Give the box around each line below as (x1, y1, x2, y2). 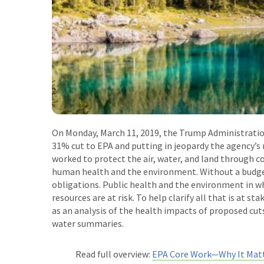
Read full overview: (75, 248, 152, 260)
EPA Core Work (152, 248, 211, 260)
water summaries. (52, 217, 124, 229)
